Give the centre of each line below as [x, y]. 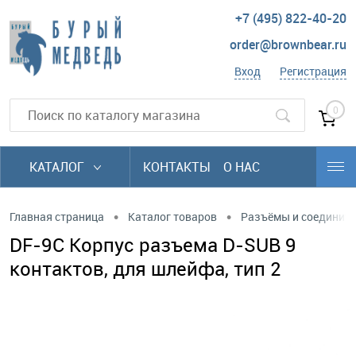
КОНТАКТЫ [177, 167]
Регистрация [313, 72]
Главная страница [57, 216]
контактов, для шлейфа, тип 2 [145, 269]
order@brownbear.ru [288, 45]
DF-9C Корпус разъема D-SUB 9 [153, 245]
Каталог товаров [172, 216]
